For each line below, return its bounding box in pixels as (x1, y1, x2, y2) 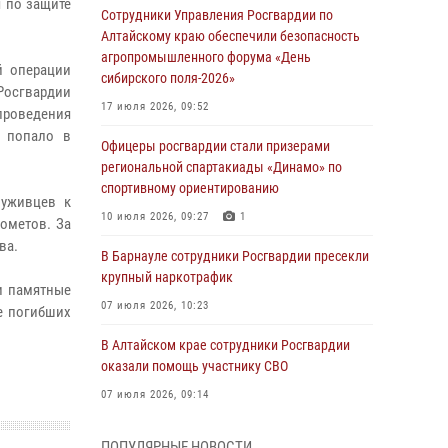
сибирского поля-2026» (101, 70, 235, 86)
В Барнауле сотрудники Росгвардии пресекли (101, 248, 369, 264)
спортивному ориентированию (101, 180, 279, 196)
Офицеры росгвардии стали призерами (101, 138, 330, 154)
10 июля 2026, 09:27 (101, 210, 209, 223)
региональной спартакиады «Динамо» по (101, 159, 342, 175)
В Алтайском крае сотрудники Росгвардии (101, 337, 350, 353)
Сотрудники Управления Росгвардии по (101, 7, 333, 23)
